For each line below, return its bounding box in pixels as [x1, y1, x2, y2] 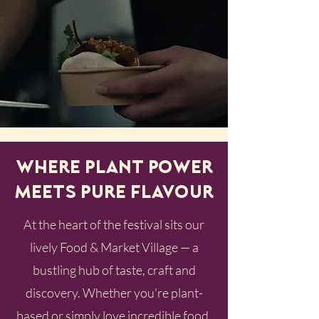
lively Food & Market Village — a [29, 239, 199, 255]
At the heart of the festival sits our [23, 216, 204, 232]
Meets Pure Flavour [14, 184, 214, 202]
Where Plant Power [15, 159, 213, 177]
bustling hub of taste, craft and [32, 262, 196, 278]
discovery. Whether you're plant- [25, 285, 203, 300]
